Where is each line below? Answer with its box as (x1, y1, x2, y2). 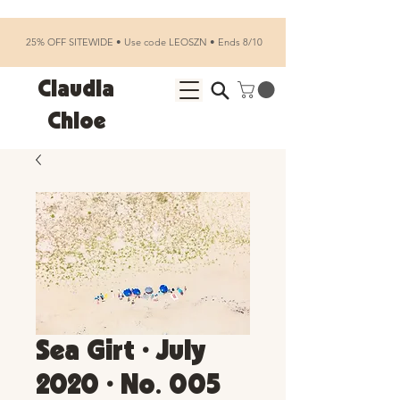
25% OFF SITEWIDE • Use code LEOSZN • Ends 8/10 (23, 36, 262, 48)
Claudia (37, 79, 114, 101)
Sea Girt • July (36, 338, 205, 365)
